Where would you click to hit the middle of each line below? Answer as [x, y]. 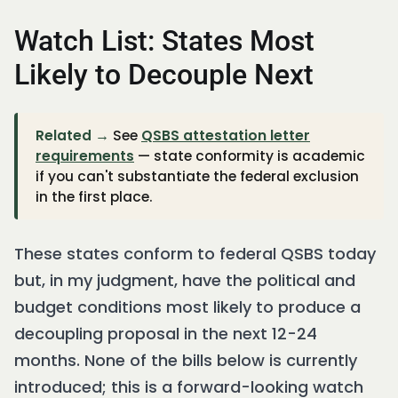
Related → [72, 136]
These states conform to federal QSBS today [195, 254]
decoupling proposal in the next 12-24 [166, 334]
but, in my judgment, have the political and [185, 281]
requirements [85, 156]
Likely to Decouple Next [164, 75]
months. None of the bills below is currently [186, 361]
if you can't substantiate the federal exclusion [197, 177]
